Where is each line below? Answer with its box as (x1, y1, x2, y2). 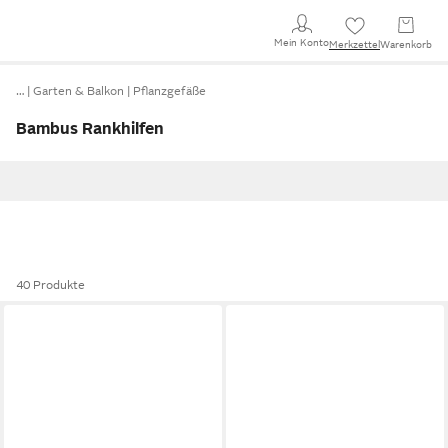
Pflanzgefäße (133, 84, 206, 98)
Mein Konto (274, 36, 329, 48)
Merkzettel (329, 39, 380, 50)
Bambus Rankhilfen (16, 120, 164, 138)
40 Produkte (16, 278, 85, 292)
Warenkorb (380, 39, 432, 50)
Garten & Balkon (33, 84, 124, 98)
